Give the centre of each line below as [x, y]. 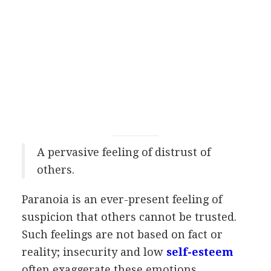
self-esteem [200, 252]
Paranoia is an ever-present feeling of [122, 199]
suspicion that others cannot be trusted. [129, 217]
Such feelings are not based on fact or [122, 234]
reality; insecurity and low [94, 252]
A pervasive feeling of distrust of [123, 152]
